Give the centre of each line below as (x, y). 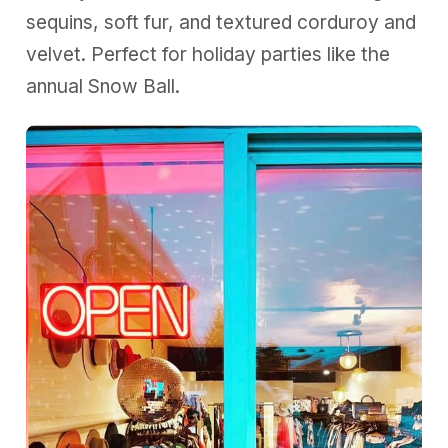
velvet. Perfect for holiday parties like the (208, 54)
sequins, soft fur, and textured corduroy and (221, 22)
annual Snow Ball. (103, 86)
